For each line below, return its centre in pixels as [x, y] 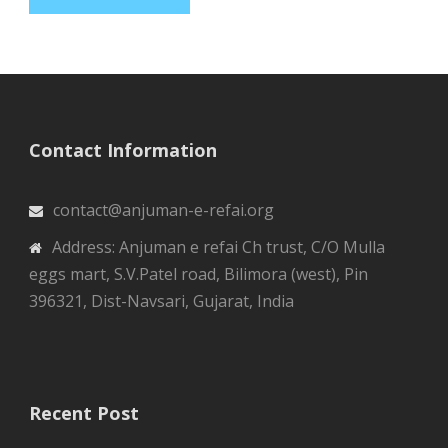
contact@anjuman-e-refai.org [163, 210]
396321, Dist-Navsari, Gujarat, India [161, 301]
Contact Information [123, 150]
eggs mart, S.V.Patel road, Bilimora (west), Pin [198, 274]
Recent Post [84, 413]
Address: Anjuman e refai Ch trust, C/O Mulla [218, 247]
